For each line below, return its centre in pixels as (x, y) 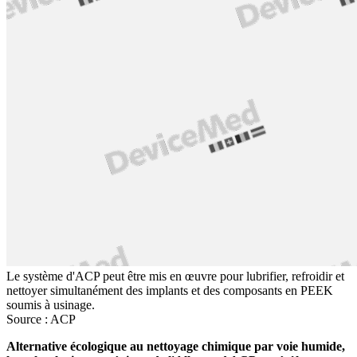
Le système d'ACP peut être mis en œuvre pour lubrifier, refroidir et (175, 277)
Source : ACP (41, 320)
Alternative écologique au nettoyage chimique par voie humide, (176, 347)
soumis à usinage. (51, 305)
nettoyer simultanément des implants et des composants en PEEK (170, 291)
